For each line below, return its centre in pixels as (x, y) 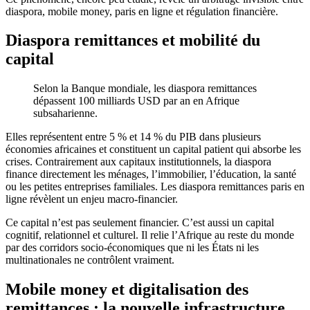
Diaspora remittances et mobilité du (133, 40)
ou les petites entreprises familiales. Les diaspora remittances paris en (155, 187)
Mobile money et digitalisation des (127, 290)
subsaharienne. (65, 113)
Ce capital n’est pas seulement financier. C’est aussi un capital (140, 223)
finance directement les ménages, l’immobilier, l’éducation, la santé (151, 174)
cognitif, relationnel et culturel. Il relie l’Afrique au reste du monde (150, 235)
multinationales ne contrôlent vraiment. (90, 260)
